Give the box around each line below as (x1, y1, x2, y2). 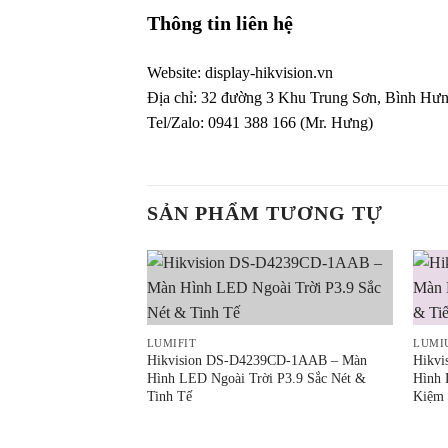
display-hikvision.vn (205, 63, 333, 81)
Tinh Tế (146, 388, 192, 405)
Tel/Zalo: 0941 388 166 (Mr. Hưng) (147, 113, 373, 131)
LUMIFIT (146, 336, 197, 349)
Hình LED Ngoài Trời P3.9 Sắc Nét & (146, 370, 366, 387)
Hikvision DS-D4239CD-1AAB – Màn (146, 352, 367, 369)
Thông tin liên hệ (147, 11, 298, 34)
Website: (147, 63, 205, 81)
